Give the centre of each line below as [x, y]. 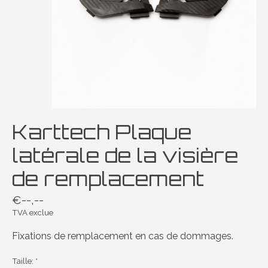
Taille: [24, 261]
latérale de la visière [125, 155]
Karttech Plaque [102, 132]
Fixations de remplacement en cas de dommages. [123, 236]
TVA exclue [33, 212]
